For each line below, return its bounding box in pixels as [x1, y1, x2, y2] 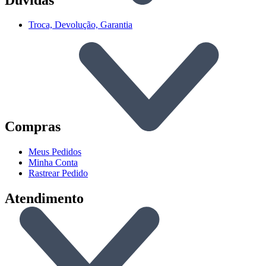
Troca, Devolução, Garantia [28, 20, 132, 30]
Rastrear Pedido [28, 168, 88, 179]
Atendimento [5, 191, 84, 207]
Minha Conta [28, 157, 78, 168]
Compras [5, 119, 64, 135]
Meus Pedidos [28, 147, 81, 157]
